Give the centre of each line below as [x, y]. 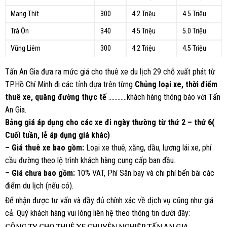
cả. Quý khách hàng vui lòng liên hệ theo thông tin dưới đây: [98, 213]
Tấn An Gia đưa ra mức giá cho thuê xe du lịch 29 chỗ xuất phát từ [110, 71]
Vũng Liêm [26, 48]
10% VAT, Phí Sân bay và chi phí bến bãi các [145, 173]
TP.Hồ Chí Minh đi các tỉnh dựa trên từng [70, 84]
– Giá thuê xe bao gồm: [45, 147]
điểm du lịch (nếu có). [39, 185]
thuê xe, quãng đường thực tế [56, 97]
